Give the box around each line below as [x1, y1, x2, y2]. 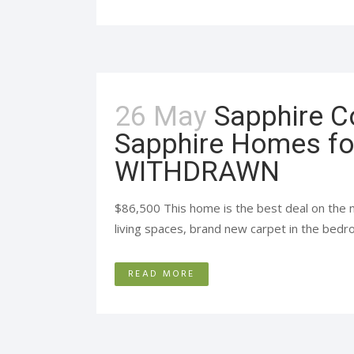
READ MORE [128, 266, 195, 281]
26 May [115, 100, 207, 133]
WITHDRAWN [115, 156, 280, 188]
